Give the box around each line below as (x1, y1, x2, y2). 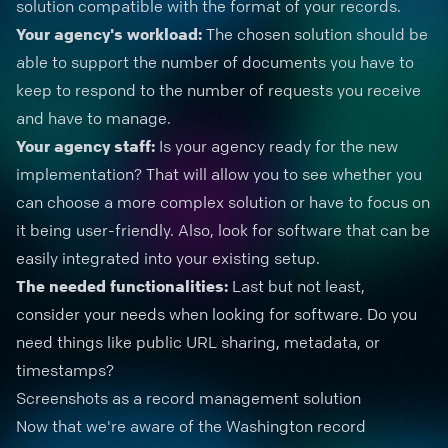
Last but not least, (228, 276, 365, 296)
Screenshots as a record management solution (16, 388, 361, 408)
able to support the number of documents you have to (16, 52, 414, 72)
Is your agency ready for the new (155, 136, 398, 156)
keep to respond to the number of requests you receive (16, 80, 421, 100)
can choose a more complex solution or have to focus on (16, 192, 430, 212)
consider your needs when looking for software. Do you (16, 304, 417, 324)
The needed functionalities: (16, 276, 228, 296)
